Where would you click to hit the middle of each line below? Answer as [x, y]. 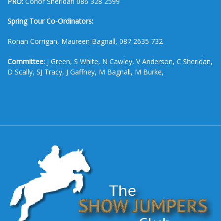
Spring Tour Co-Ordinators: [50, 21]
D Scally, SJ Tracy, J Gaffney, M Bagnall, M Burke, [86, 72]
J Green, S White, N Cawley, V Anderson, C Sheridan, [129, 61]
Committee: [26, 61]
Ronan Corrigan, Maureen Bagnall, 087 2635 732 [85, 41]
